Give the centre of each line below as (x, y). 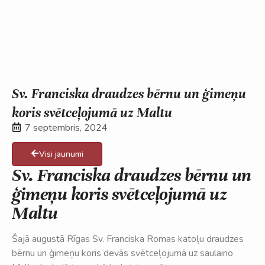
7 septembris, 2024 (66, 128)
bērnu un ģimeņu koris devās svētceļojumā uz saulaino (122, 253)
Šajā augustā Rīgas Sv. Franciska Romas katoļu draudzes (128, 239)
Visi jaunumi (61, 154)
